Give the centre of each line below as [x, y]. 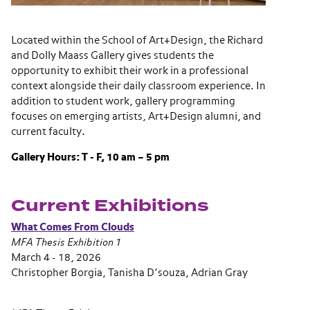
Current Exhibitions [110, 206]
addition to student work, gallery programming [123, 101]
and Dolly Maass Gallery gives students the [112, 56]
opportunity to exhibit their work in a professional [130, 71]
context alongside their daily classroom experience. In [138, 86]
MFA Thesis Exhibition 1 [66, 243]
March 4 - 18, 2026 [56, 258]
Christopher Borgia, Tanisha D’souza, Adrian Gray [129, 273]
